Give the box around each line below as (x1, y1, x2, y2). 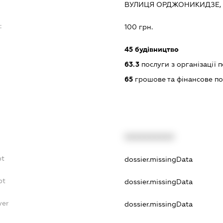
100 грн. (124, 23, 153, 31)
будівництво (132, 45, 179, 54)
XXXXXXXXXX (124, 132, 174, 141)
